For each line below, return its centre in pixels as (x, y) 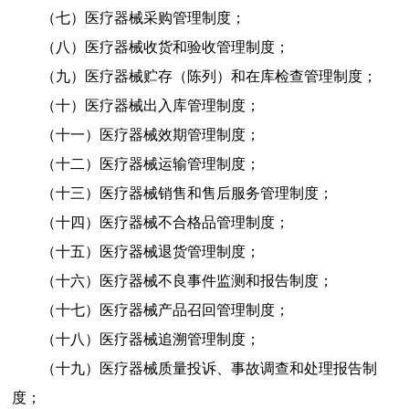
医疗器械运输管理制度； (179, 163)
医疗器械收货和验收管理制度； (187, 47)
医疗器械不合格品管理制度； (194, 222)
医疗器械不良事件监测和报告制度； (216, 280)
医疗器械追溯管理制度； (179, 339)
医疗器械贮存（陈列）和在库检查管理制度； (231, 76)
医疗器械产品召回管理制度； (194, 309)
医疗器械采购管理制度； (165, 17)
